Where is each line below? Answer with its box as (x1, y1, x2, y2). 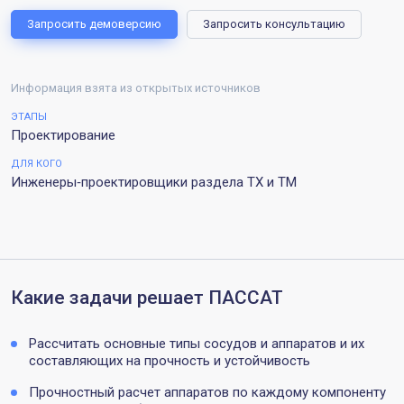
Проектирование (11, 126, 115, 143)
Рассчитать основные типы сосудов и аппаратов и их (29, 335, 364, 352)
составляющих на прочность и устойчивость (29, 352, 310, 369)
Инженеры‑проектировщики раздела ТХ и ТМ (11, 173, 297, 190)
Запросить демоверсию (27, 16, 161, 31)
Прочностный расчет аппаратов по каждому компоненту (29, 383, 386, 400)
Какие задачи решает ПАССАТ (11, 286, 283, 308)
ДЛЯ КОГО (11, 157, 62, 170)
